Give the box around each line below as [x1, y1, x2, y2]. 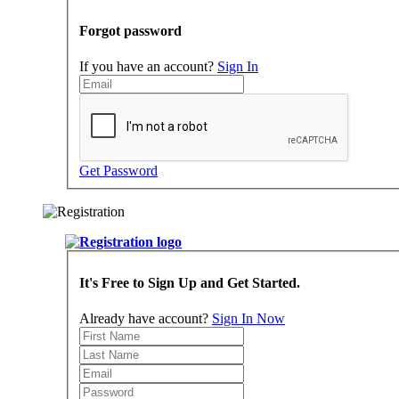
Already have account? [79, 310, 212, 326]
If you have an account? [79, 58, 217, 74]
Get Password [79, 162, 158, 178]
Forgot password [79, 23, 182, 39]
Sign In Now [212, 310, 285, 326]
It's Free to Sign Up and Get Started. [79, 275, 300, 291]
